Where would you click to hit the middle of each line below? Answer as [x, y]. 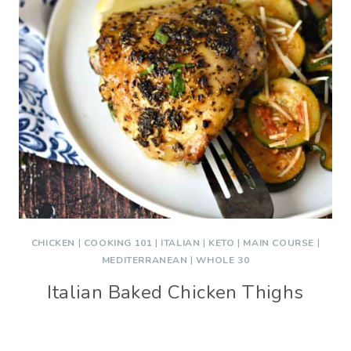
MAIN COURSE [279, 243]
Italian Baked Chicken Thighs [175, 292]
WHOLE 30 [223, 260]
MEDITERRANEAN [145, 260]
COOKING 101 [118, 243]
